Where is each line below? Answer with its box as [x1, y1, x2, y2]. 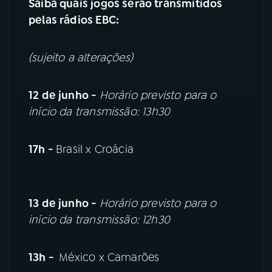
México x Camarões [59, 250, 160, 265]
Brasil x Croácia [56, 142, 134, 157]
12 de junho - [29, 88, 100, 103]
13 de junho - [29, 195, 100, 211]
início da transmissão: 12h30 [29, 212, 171, 227]
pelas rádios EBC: [29, 13, 120, 28]
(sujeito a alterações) [29, 50, 133, 66]
